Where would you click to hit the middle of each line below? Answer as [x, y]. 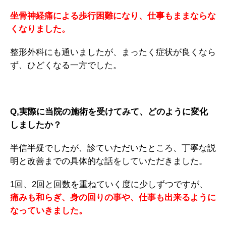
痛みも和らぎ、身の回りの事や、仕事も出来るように [113, 197]
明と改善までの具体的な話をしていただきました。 [109, 161]
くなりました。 [40, 29]
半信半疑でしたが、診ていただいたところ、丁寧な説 [113, 148]
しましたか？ [36, 125]
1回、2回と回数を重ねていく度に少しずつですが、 [109, 184]
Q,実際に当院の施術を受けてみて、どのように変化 [109, 111]
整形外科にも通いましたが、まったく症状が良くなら [113, 52]
